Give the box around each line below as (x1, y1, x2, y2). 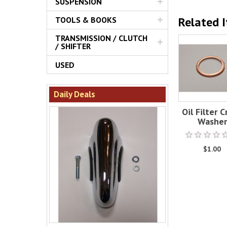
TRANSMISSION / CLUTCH (55, 33, 147, 44)
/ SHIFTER (55, 41, 91, 52)
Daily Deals (53, 88, 95, 100)
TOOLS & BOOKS (55, 15, 117, 25)
